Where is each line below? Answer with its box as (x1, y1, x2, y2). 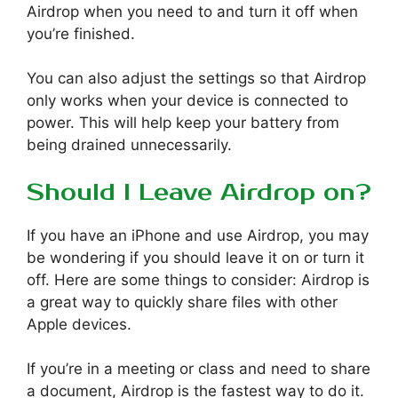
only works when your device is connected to (27, 92, 348, 110)
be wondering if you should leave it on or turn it (27, 248, 364, 267)
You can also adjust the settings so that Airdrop (27, 69, 366, 88)
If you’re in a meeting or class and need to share (27, 359, 370, 378)
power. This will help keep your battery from (27, 114, 339, 132)
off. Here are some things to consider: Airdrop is (27, 270, 370, 289)
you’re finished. (27, 25, 135, 44)
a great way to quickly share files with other (27, 292, 338, 311)
